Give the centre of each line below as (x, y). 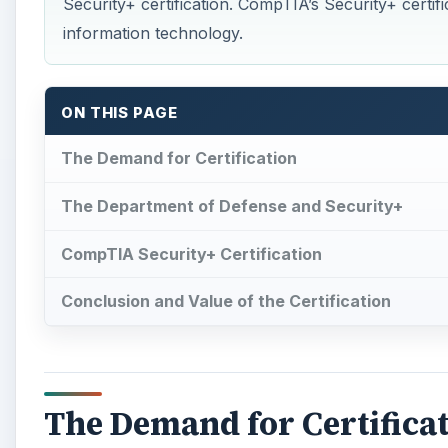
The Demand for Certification (179, 157)
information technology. (152, 33)
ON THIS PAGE (119, 113)
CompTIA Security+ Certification (191, 253)
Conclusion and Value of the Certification (226, 301)
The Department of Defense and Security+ (232, 205)
